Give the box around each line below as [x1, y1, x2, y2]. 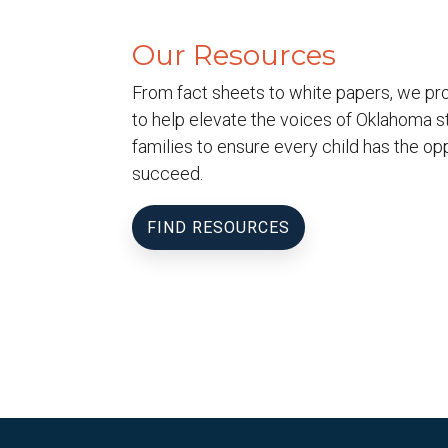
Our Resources [132, 37, 336, 72]
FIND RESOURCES [147, 217, 290, 237]
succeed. [132, 162, 203, 184]
